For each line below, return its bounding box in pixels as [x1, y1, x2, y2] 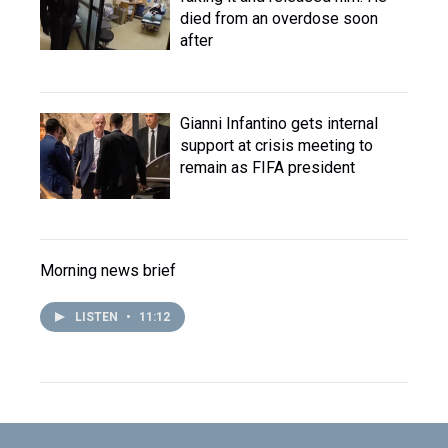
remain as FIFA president [180, 158, 355, 177]
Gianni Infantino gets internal [180, 114, 378, 133]
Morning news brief [40, 261, 176, 280]
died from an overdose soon [180, 9, 378, 28]
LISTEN [75, 310, 121, 324]
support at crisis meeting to [180, 136, 373, 155]
